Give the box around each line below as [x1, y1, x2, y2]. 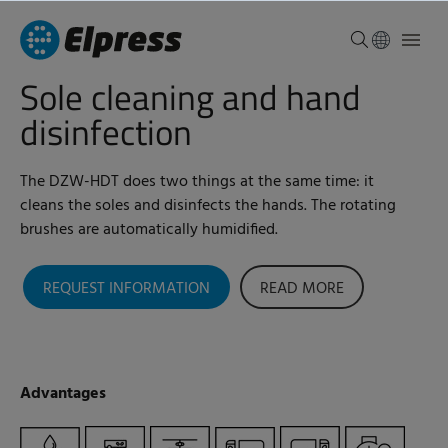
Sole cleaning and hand [20, 70, 361, 124]
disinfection [20, 105, 192, 159]
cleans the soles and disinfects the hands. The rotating [20, 193, 396, 219]
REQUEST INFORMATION [43, 276, 210, 302]
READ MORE [260, 276, 344, 302]
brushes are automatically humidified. [20, 217, 278, 243]
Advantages [20, 381, 106, 407]
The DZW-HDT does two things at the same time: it [20, 169, 374, 195]
